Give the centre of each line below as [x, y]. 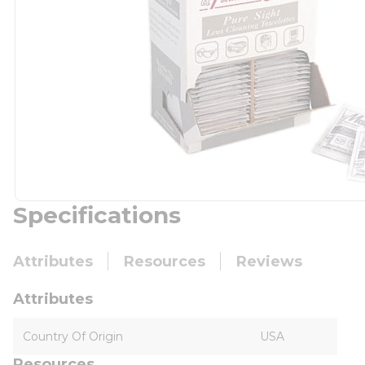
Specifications [97, 215]
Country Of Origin [73, 336]
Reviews [269, 262]
